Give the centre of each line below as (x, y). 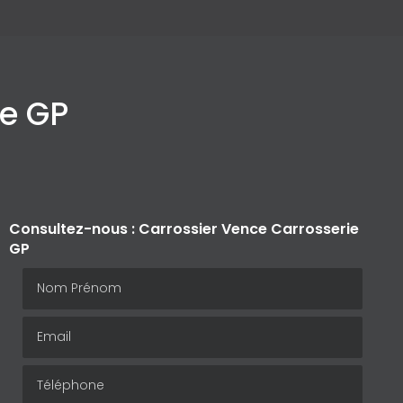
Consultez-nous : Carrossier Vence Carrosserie (184, 228)
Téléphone (59, 373)
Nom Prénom (66, 276)
